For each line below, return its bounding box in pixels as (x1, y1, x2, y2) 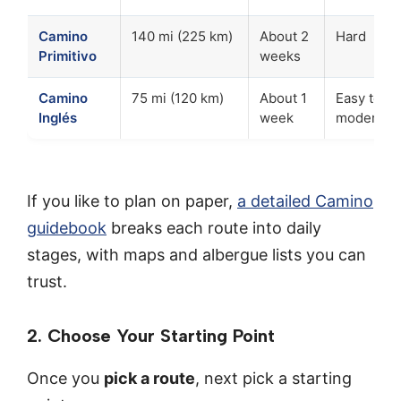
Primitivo (38, 47, 97, 65)
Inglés (38, 109, 77, 127)
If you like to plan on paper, (27, 191, 237, 210)
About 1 (260, 90, 307, 107)
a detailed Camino (237, 191, 373, 210)
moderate (336, 109, 397, 127)
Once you (27, 368, 104, 388)
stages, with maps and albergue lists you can (27, 244, 366, 264)
